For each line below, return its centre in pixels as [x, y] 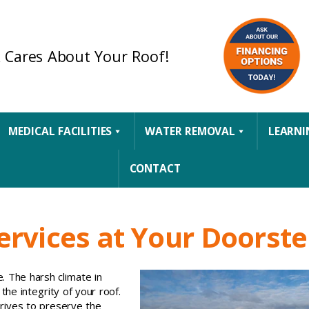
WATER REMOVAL [190, 131]
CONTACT [155, 169]
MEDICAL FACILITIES [60, 131]
